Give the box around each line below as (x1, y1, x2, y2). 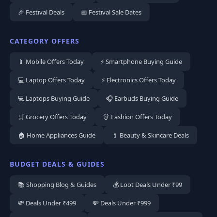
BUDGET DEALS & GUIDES (10, 159, 105, 169)
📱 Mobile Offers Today (18, 57, 84, 66)
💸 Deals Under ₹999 (93, 199, 151, 208)
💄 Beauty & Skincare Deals (112, 131, 189, 140)
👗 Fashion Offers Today (103, 112, 172, 122)
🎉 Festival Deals (18, 8, 64, 17)
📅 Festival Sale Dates (81, 8, 141, 17)
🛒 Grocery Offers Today (18, 112, 87, 122)
